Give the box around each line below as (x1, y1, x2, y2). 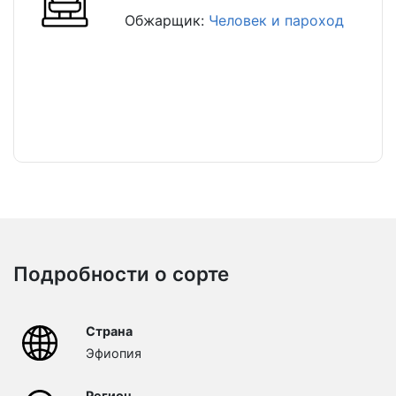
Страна (85, 324, 133, 339)
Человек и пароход (209, 11, 345, 30)
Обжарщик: (125, 11, 209, 30)
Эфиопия (85, 346, 141, 362)
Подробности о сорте (13, 262, 229, 286)
